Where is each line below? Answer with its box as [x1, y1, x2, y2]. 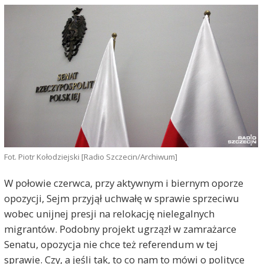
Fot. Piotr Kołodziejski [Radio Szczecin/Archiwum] [4, 151, 177, 162]
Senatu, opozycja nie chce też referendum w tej [4, 237, 218, 251]
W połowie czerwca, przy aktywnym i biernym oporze [4, 176, 243, 190]
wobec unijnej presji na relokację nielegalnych [4, 207, 214, 220]
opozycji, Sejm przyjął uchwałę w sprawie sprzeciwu [4, 192, 239, 205]
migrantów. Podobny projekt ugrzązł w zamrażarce [4, 222, 236, 236]
